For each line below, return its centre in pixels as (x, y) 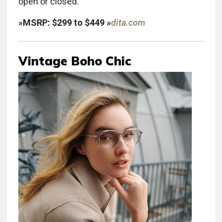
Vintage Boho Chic (75, 61)
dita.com (128, 23)
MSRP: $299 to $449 (65, 23)
